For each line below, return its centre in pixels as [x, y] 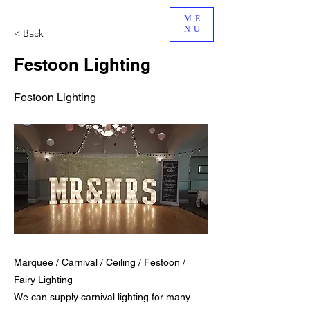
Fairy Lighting [43, 280]
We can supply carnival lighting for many [102, 297]
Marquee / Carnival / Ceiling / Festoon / [100, 262]
